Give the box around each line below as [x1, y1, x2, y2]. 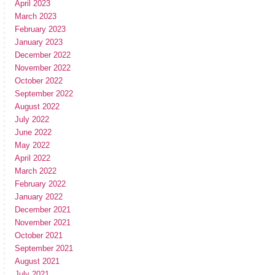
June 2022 [15, 128, 52, 137]
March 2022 [15, 166, 56, 176]
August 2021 [15, 257, 60, 266]
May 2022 [15, 141, 50, 150]
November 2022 [15, 63, 71, 73]
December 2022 [15, 50, 71, 60]
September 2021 [15, 244, 73, 254]
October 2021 [15, 231, 63, 241]
